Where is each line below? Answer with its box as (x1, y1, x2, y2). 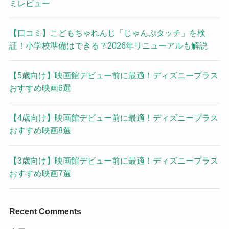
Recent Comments (9, 206, 81, 216)
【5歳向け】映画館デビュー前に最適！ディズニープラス (9, 71, 218, 80)
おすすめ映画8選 (9, 126, 71, 135)
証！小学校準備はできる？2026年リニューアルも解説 (9, 40, 208, 50)
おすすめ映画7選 (9, 168, 71, 178)
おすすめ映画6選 (9, 83, 71, 93)
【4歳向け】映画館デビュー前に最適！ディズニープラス (9, 113, 218, 123)
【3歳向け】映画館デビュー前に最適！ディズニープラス (9, 155, 218, 165)
